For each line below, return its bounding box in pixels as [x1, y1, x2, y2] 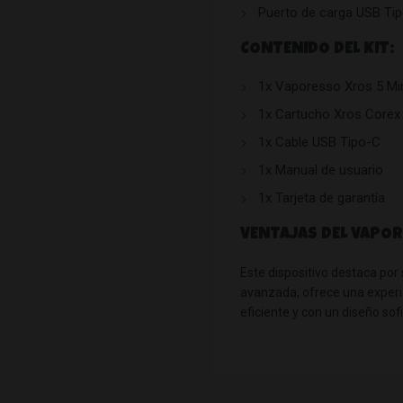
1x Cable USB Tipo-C [257, 133, 381, 150]
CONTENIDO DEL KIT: [239, 40, 394, 58]
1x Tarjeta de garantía [257, 189, 385, 206]
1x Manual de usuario [257, 161, 383, 178]
